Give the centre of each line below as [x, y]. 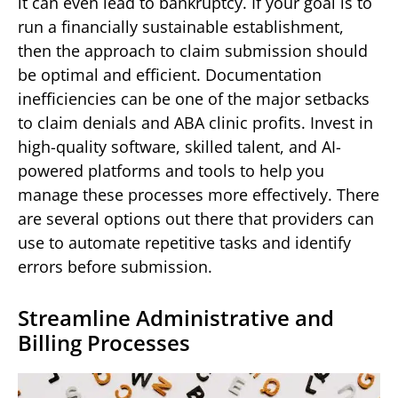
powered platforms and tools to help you [171, 170]
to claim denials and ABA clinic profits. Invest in [195, 122]
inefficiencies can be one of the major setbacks [194, 98]
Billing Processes [104, 342]
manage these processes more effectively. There [199, 194]
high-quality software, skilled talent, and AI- [179, 146]
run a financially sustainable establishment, [181, 26]
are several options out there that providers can [196, 218]
